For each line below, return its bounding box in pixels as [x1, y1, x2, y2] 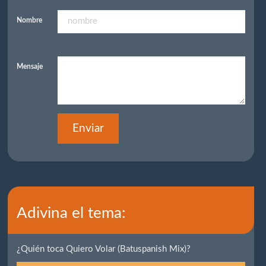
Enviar [72, 122, 104, 134]
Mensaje [17, 62, 43, 70]
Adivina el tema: [17, 205, 126, 221]
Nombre [17, 16, 43, 24]
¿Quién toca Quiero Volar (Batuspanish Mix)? [17, 245, 191, 254]
